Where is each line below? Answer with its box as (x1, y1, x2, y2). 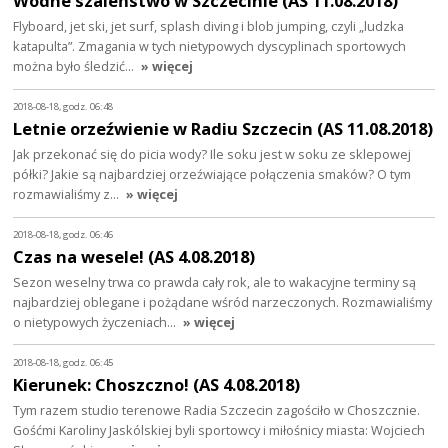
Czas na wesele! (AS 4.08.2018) (13, 244, 256, 268)
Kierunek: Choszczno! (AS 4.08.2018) (13, 372, 301, 396)
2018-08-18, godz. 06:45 (13, 356, 114, 370)
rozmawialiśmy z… (13, 184, 123, 203)
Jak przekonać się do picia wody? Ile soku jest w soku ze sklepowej (13, 144, 412, 163)
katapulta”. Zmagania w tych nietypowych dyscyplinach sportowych (13, 37, 407, 56)
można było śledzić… (13, 57, 138, 76)
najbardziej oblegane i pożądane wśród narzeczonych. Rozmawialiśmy (13, 292, 433, 311)
